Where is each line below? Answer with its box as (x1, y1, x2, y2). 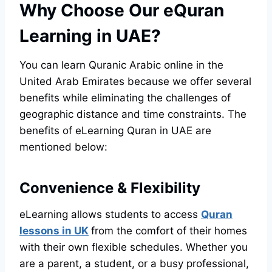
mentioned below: (19, 141, 107, 154)
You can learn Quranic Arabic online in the (19, 59, 223, 72)
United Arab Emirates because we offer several (19, 75, 251, 88)
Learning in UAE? (19, 25, 161, 47)
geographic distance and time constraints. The (19, 108, 246, 121)
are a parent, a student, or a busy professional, (19, 257, 249, 270)
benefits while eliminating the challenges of (19, 92, 231, 104)
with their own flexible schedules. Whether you (19, 241, 248, 254)
